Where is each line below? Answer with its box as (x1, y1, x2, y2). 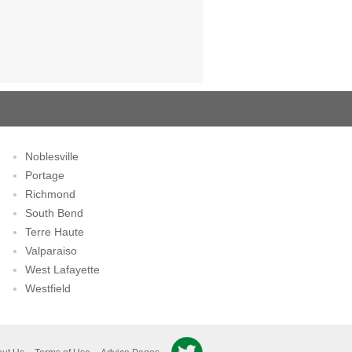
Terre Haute (25, 225, 85, 238)
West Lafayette (25, 263, 101, 276)
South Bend (25, 207, 84, 219)
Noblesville (25, 150, 79, 163)
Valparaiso (25, 244, 78, 257)
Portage (25, 169, 65, 181)
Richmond (25, 188, 76, 200)
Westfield (25, 282, 71, 295)
